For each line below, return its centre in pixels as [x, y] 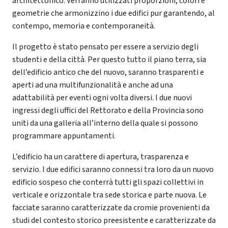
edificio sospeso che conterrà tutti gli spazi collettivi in [108, 182]
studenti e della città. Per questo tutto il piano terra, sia [109, 59]
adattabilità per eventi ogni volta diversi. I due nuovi [102, 97]
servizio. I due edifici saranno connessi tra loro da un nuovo [113, 169]
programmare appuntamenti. [64, 136]
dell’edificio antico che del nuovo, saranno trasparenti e [108, 72]
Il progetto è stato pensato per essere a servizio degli [105, 47]
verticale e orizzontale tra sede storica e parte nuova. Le [109, 195]
